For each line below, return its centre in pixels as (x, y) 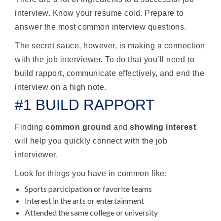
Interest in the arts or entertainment (84, 200)
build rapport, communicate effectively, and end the (110, 73)
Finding (30, 127)
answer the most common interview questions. (101, 27)
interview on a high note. (61, 87)
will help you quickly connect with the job (91, 141)
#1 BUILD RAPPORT (85, 105)
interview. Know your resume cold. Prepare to (99, 13)
